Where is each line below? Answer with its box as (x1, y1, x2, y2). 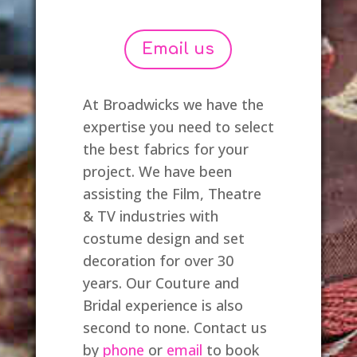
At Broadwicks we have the (82, 94, 264, 114)
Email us (142, 39, 215, 58)
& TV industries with (82, 206, 218, 226)
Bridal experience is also (82, 295, 243, 315)
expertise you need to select (82, 116, 274, 136)
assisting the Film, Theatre (82, 183, 261, 203)
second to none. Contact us (82, 317, 267, 337)
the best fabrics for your (82, 139, 249, 159)
